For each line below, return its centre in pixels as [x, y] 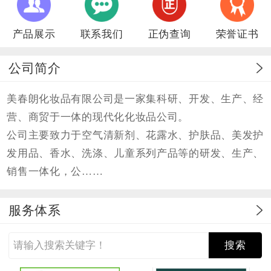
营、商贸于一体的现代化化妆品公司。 [98, 117]
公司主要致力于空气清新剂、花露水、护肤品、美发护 [135, 135]
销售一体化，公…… [55, 171]
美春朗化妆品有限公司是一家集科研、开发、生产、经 [135, 99]
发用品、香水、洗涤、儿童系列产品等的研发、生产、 [135, 153]
